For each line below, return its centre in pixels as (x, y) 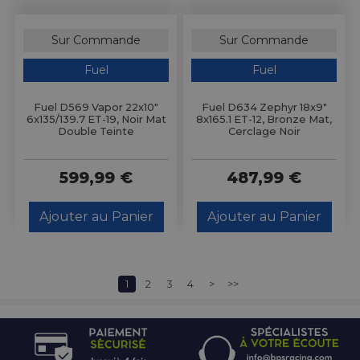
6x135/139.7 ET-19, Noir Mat (96, 120)
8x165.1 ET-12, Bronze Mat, (264, 120)
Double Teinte (96, 132)
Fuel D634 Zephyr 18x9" (264, 108)
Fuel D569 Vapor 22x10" (96, 108)
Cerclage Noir (264, 132)
